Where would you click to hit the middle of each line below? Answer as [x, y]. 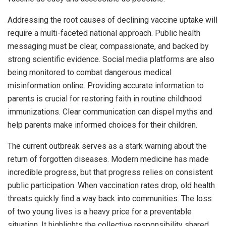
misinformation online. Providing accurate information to [106, 86]
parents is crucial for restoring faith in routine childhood [105, 99]
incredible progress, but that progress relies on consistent [110, 173]
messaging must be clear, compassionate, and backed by [108, 46]
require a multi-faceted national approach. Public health [104, 33]
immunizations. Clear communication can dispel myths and [110, 112]
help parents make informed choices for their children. [102, 125]
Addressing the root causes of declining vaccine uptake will [112, 20]
